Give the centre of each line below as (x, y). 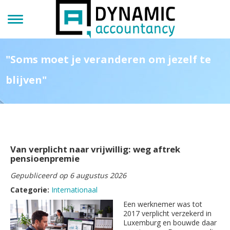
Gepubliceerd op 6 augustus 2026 (68, 175)
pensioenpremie (45, 158)
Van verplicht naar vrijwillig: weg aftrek (95, 149)
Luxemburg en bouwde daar (170, 223)
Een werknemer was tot (163, 204)
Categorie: (31, 190)
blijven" (26, 80)
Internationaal (74, 190)
